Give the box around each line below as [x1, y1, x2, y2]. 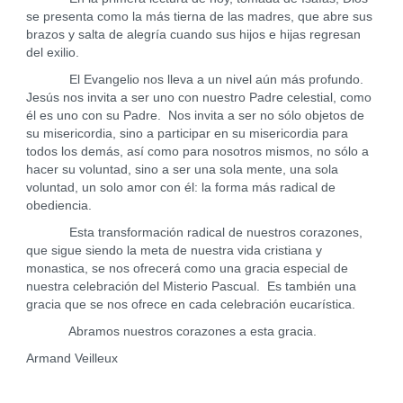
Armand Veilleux [25, 352, 118, 365]
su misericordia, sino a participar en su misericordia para [25, 127, 348, 140]
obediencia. [25, 199, 92, 212]
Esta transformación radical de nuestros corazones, [25, 226, 363, 239]
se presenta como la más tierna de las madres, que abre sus [25, 10, 372, 23]
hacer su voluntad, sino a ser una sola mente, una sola [25, 163, 338, 176]
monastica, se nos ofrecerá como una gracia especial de [25, 262, 348, 275]
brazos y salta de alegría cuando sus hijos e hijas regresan [25, 28, 361, 41]
